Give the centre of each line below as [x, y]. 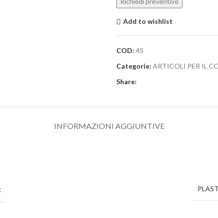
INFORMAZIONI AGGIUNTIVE [109, 126]
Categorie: [134, 66]
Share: [127, 81]
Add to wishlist [148, 21]
